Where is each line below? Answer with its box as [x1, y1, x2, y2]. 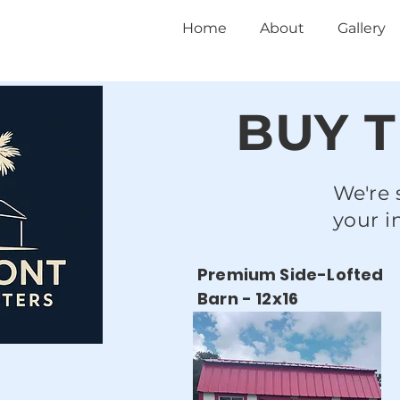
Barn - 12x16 [197, 287, 299, 310]
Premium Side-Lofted [197, 263, 384, 286]
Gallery [337, 20, 386, 37]
